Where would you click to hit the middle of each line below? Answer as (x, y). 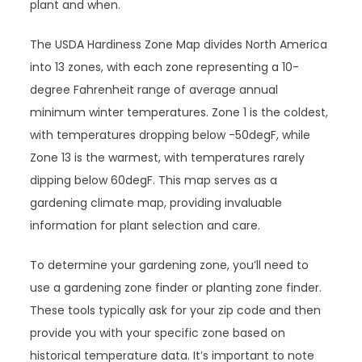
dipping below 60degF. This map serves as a (154, 180)
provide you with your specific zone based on (158, 333)
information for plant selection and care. (145, 225)
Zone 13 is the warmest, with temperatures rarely (168, 158)
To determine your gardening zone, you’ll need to (170, 265)
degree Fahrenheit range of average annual (154, 90)
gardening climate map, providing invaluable (156, 203)
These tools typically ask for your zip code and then (176, 310)
